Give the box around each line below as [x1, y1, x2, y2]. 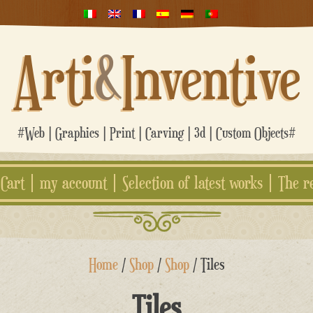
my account [40, 173, 107, 193]
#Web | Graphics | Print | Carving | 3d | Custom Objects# [17, 124, 296, 141]
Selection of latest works [122, 173, 263, 193]
